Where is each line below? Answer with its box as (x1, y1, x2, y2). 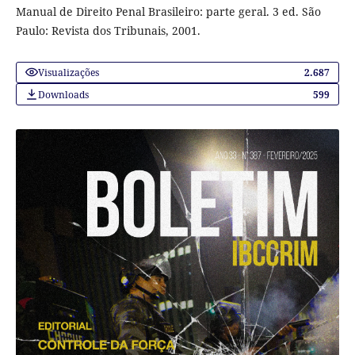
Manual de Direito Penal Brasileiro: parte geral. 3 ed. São (15, 3, 321, 19)
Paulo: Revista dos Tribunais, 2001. (15, 22, 200, 38)
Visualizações (37, 66, 99, 79)
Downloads (37, 87, 89, 101)
